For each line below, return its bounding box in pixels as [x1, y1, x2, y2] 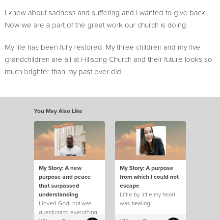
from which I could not [120, 172, 179, 181]
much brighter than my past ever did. [5, 66, 123, 77]
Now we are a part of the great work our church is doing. [5, 19, 188, 30]
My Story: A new [39, 163, 82, 172]
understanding [39, 190, 78, 198]
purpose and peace [39, 172, 91, 181]
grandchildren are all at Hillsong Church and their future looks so [5, 54, 212, 64]
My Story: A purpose [120, 163, 173, 172]
